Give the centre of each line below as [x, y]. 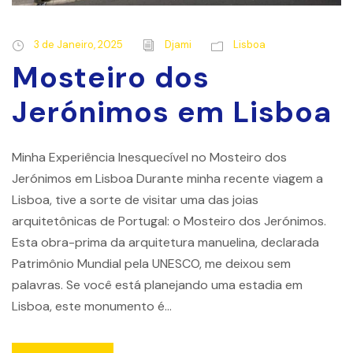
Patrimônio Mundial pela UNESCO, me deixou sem [151, 264]
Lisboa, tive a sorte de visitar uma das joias [135, 200]
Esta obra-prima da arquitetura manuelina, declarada [165, 243]
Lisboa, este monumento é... [92, 307]
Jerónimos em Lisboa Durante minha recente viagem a [167, 179]
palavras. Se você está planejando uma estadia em [157, 285]
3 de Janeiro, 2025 [78, 45]
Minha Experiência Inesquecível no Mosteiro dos [149, 158]
